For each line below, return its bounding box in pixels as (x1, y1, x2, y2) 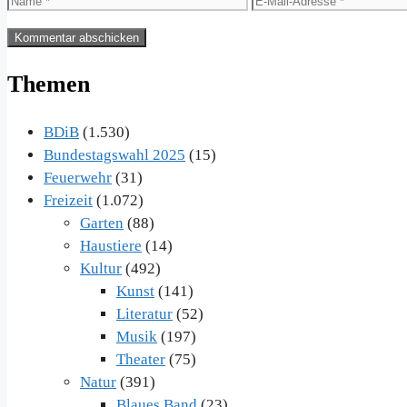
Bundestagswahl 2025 (44, 146, 185, 164)
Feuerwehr (44, 169, 112, 187)
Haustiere (80, 237, 142, 255)
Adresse (251, 35, 297, 51)
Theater (116, 351, 165, 369)
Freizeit (44, 192, 93, 210)
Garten (80, 214, 124, 233)
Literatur (116, 305, 173, 323)
